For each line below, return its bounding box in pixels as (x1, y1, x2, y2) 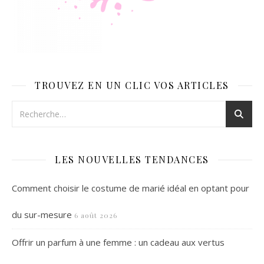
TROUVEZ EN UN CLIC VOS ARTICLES (35, 79, 229, 91)
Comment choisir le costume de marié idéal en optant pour (12, 182, 249, 194)
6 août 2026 (74, 210, 117, 220)
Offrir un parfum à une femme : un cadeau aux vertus (12, 236, 225, 248)
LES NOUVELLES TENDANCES (55, 153, 209, 166)
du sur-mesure (12, 209, 72, 220)
